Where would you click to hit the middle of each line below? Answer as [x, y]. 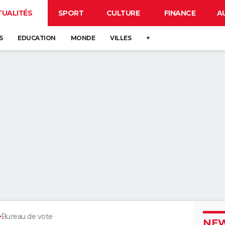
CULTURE [123, 13]
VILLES [121, 38]
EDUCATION [37, 38]
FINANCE [180, 13]
